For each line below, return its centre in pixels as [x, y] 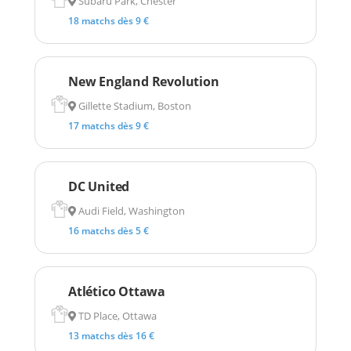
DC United [99, 186]
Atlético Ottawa [117, 291]
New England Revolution [144, 81]
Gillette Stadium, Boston [133, 105]
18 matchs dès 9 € [109, 20]
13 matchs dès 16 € [111, 335]
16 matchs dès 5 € [109, 230]
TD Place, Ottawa [116, 315]
